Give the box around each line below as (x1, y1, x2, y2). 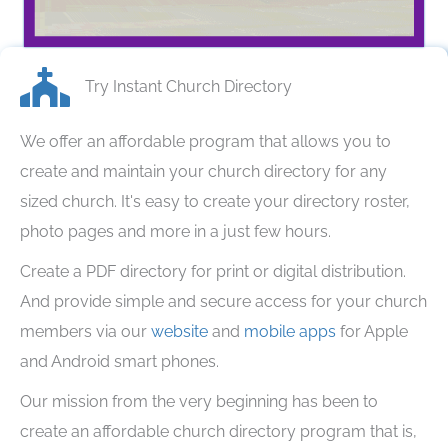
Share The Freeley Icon (19, 70, 188, 90)
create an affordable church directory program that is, (20, 421, 417, 441)
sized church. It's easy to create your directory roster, (20, 191, 410, 211)
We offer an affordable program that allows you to (20, 131, 391, 151)
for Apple (336, 321, 408, 341)
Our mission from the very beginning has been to (20, 391, 378, 411)
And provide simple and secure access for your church (20, 291, 427, 311)
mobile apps (244, 321, 336, 341)
